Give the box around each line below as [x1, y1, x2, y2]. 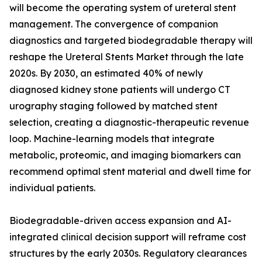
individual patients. [9, 182, 95, 194]
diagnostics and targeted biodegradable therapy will [9, 35, 253, 47]
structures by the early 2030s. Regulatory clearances [9, 247, 247, 260]
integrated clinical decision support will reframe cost [9, 231, 246, 243]
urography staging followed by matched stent [9, 100, 218, 112]
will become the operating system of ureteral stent [9, 2, 236, 14]
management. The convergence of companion [9, 18, 218, 30]
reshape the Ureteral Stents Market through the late [9, 51, 244, 63]
